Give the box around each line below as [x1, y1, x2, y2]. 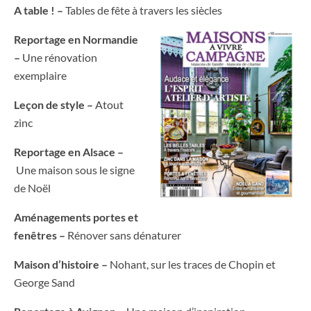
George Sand [14, 276, 75, 289]
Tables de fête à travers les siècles [65, 3, 222, 17]
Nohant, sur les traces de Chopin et [110, 258, 276, 271]
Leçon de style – [14, 98, 95, 112]
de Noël [14, 181, 51, 195]
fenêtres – [14, 228, 67, 242]
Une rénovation [22, 51, 97, 65]
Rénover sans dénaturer [67, 228, 181, 242]
